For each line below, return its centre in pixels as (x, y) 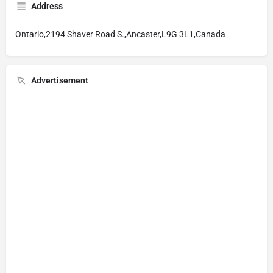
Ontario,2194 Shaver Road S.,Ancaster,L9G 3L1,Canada (120, 34)
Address (47, 6)
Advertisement (60, 80)
